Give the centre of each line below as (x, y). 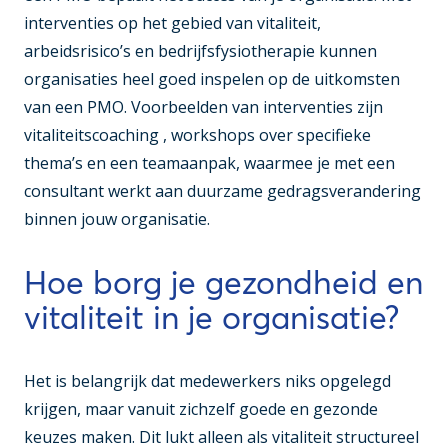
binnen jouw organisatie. (119, 219)
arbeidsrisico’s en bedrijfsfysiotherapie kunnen (200, 51)
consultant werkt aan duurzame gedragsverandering (222, 191)
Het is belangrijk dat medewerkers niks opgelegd (207, 381)
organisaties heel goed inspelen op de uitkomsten (212, 79)
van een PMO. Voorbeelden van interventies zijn (203, 107)
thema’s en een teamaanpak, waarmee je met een (209, 163)
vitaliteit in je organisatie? (211, 318)
